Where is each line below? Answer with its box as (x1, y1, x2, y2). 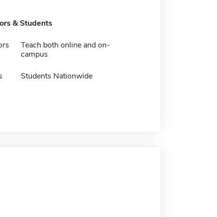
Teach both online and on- (20, 40, 110, 50)
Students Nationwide (20, 71, 93, 81)
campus (20, 49, 48, 60)
